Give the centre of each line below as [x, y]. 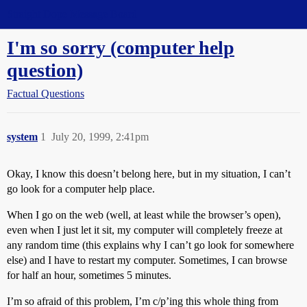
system [22, 137]
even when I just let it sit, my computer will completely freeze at [145, 230]
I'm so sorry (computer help [121, 48]
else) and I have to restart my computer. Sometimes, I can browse [147, 260]
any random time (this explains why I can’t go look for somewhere [150, 245]
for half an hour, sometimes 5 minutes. [89, 275]
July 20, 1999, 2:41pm [100, 137]
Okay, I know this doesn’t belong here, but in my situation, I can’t [149, 174]
